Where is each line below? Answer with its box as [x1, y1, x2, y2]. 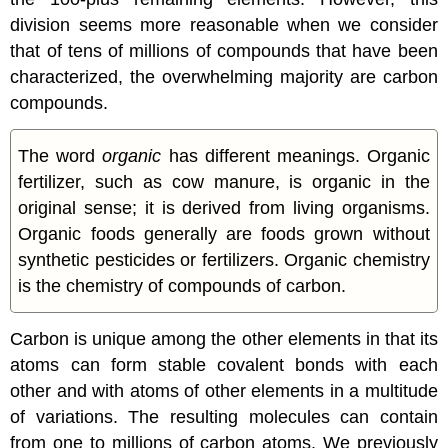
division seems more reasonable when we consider [10, 15, 438, 36]
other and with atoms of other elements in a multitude [10, 380, 438, 401]
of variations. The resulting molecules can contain [10, 406, 438, 427]
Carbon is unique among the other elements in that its [10, 328, 438, 349]
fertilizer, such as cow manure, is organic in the [18, 171, 430, 192]
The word [18, 145, 103, 166]
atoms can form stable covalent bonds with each [10, 354, 438, 375]
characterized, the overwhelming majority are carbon [10, 67, 438, 88]
